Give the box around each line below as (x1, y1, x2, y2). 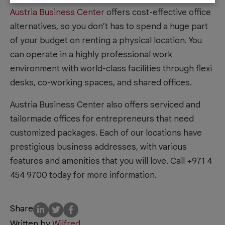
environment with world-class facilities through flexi (10, 63, 212, 74)
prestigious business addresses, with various (10, 141, 187, 152)
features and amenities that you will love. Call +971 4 (10, 155, 212, 166)
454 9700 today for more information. (10, 169, 157, 180)
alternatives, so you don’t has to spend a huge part (10, 21, 208, 32)
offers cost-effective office (104, 7, 211, 18)
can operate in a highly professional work (10, 49, 172, 60)
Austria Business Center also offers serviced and (10, 99, 200, 110)
